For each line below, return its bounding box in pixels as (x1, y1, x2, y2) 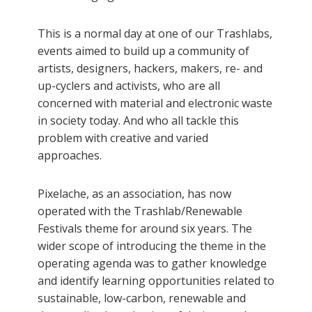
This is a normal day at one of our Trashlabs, (38, 26, 272, 42)
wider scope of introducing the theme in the (38, 238, 266, 254)
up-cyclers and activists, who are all (38, 78, 220, 94)
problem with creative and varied (38, 130, 208, 146)
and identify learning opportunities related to (38, 273, 274, 289)
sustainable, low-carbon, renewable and (38, 290, 246, 306)
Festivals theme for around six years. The (38, 221, 252, 237)
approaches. (38, 148, 102, 164)
